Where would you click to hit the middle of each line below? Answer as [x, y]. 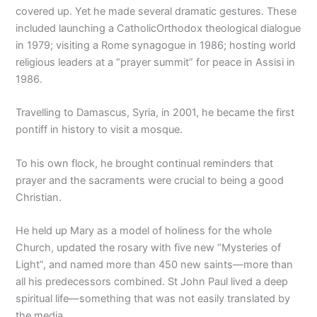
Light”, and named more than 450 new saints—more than [155, 264]
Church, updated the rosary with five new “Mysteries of [149, 247]
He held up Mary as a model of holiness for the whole [144, 230]
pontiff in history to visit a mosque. [99, 130]
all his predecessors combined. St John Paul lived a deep [152, 281]
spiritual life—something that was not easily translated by [153, 298]
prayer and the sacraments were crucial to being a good [150, 180]
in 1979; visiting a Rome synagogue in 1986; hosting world [156, 45]
